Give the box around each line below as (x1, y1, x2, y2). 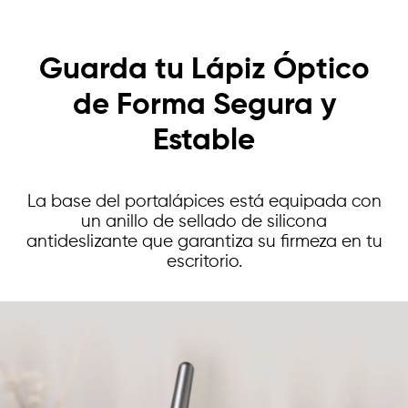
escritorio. (166, 252, 242, 270)
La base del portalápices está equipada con (26, 192, 382, 210)
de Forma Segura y (72, 90, 336, 122)
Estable (153, 126, 255, 158)
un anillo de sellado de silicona (81, 212, 327, 230)
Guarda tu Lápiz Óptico (38, 55, 370, 87)
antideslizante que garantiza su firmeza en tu (25, 232, 382, 250)
